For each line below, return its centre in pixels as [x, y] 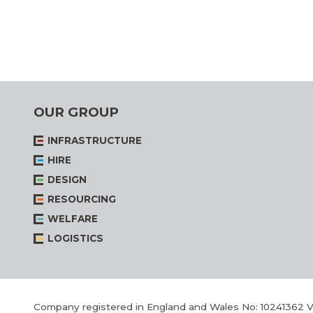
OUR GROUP [76, 112]
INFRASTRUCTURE [95, 141]
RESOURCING [82, 199]
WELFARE [73, 219]
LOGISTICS [75, 239]
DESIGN [67, 180]
